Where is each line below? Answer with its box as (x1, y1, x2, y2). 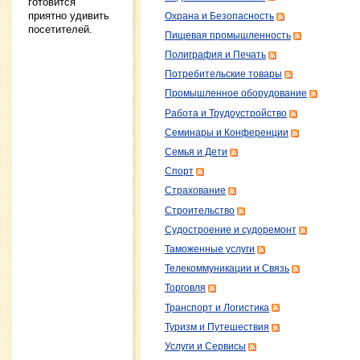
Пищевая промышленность (165, 30, 291, 40)
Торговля (165, 283, 206, 293)
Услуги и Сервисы (165, 341, 246, 351)
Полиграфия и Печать (165, 50, 266, 60)
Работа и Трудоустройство (165, 108, 287, 118)
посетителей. (28, 23, 92, 36)
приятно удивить (28, 10, 109, 22)
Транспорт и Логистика (165, 302, 269, 313)
